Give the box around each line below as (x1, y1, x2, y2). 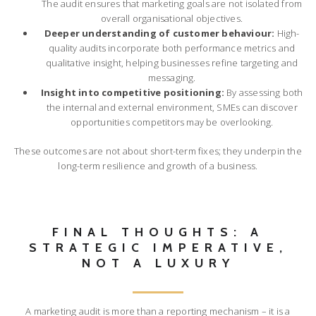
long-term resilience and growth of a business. (58, 159, 258, 172)
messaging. (147, 71, 196, 84)
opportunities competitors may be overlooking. (71, 115, 274, 128)
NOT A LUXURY (81, 255, 235, 270)
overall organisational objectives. (101, 11, 243, 25)
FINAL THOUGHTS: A (52, 224, 264, 239)
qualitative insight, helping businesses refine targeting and (46, 56, 298, 69)
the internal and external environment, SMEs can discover (46, 100, 298, 114)
